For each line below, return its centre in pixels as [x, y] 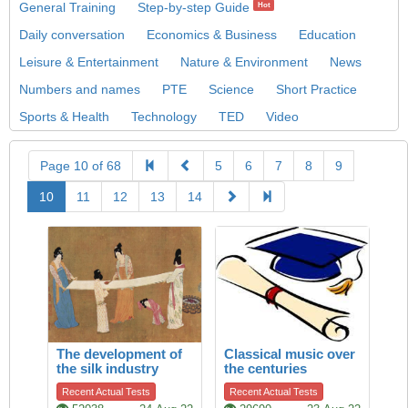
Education [327, 35]
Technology [164, 117]
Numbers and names [80, 89]
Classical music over [290, 354]
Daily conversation [72, 35]
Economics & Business [212, 35]
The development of [119, 354]
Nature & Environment [244, 62]
